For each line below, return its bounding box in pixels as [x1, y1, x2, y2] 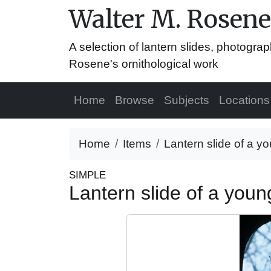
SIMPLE [69, 169, 106, 181]
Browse [115, 94, 154, 106]
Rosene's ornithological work [69, 57, 218, 70]
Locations [219, 94, 270, 106]
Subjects [164, 94, 209, 106]
